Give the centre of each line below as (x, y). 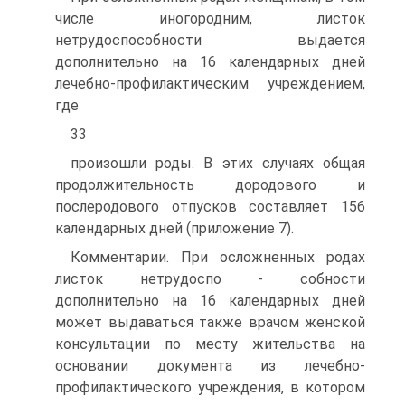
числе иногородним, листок (210, 19)
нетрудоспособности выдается (210, 40)
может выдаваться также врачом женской (210, 322)
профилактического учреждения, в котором (210, 387)
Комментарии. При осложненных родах (218, 257)
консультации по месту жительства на (210, 344)
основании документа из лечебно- (210, 366)
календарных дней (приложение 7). (174, 228)
